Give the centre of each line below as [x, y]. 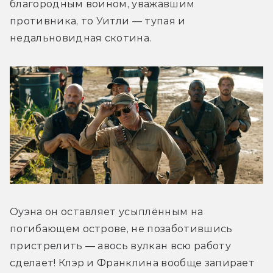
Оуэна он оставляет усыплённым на [107, 212]
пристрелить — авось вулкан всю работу [120, 246]
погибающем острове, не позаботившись [121, 229]
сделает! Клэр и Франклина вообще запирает [133, 263]
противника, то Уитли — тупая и [98, 21]
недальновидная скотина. [81, 38]
